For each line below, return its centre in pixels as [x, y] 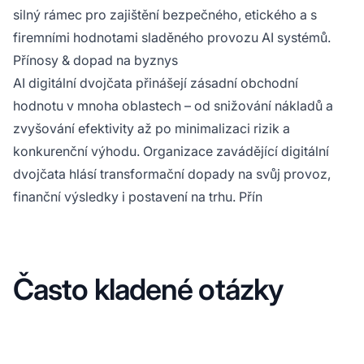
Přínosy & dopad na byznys [95, 60]
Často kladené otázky [148, 289]
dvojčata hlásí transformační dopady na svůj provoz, [172, 173]
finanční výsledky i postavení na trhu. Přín [138, 196]
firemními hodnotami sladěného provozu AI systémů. [172, 37]
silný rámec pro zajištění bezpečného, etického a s [165, 14]
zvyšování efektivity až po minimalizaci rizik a [152, 128]
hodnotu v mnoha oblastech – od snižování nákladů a [173, 105]
